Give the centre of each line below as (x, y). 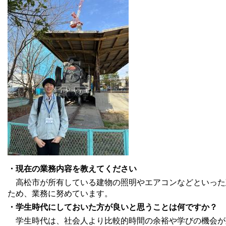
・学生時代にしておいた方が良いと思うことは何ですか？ (112, 207)
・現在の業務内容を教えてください (72, 168)
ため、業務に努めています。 (60, 193)
